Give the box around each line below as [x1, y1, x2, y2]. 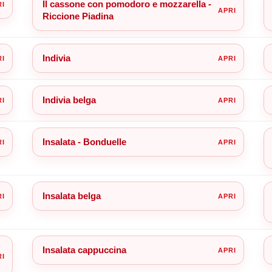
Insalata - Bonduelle [42, 136, 126, 147]
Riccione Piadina [42, 10, 114, 21]
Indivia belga [42, 94, 96, 105]
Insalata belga [42, 190, 101, 201]
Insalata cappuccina [42, 244, 126, 255]
